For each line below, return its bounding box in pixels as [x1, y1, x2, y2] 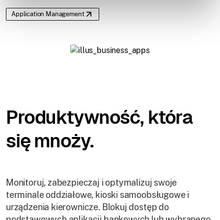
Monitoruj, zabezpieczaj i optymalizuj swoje [6, 177, 177, 188]
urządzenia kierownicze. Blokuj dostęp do [6, 202, 169, 213]
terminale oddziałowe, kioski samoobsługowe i [6, 190, 190, 200]
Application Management [11, 10, 84, 18]
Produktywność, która [6, 105, 193, 130]
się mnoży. [6, 129, 94, 153]
